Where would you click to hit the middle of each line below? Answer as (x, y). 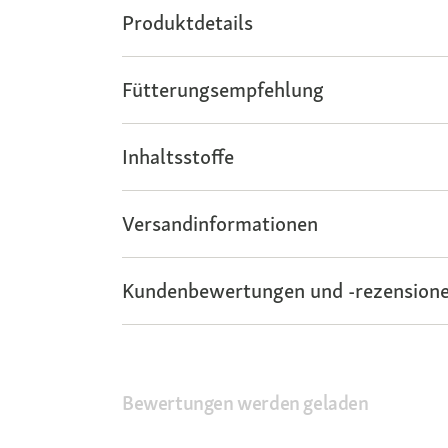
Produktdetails (187, 23)
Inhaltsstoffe (178, 157)
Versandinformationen (220, 224)
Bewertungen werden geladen (245, 403)
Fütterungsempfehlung (223, 90)
